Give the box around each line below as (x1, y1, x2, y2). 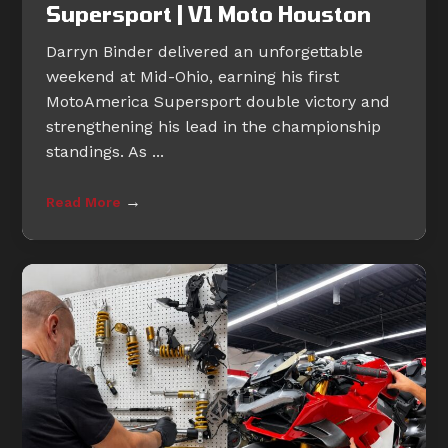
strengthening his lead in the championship (46, 117, 382, 136)
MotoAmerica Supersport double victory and (46, 92, 391, 111)
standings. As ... (46, 142, 165, 161)
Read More (46, 194, 126, 210)
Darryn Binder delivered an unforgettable (46, 42, 364, 61)
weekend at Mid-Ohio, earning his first (46, 67, 340, 86)
